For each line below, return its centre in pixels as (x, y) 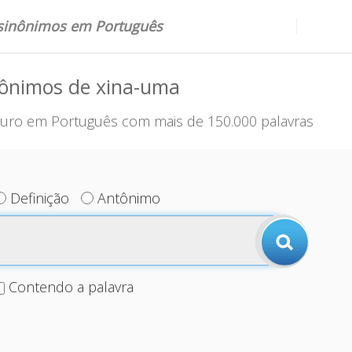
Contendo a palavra (71, 287)
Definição (40, 198)
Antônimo (129, 198)
